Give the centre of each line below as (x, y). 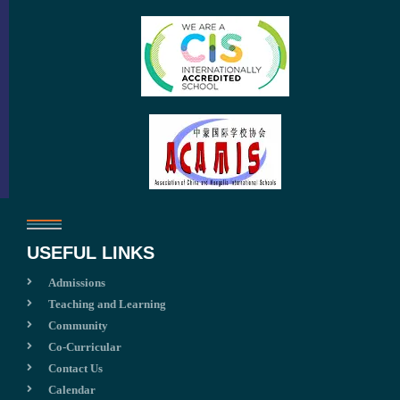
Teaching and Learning (107, 304)
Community (78, 325)
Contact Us (75, 368)
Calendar (72, 389)
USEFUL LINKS (91, 252)
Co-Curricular (85, 346)
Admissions (77, 282)
